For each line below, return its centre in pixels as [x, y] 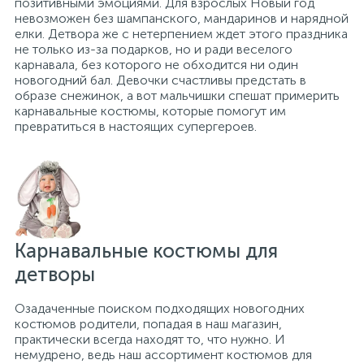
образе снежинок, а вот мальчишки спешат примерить [177, 95]
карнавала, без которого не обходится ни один [156, 65]
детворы [55, 275]
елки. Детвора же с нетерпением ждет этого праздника [181, 34]
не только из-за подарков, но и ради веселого [154, 49]
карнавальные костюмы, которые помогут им [150, 111]
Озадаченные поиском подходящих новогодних [160, 309]
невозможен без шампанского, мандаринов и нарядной [182, 18]
